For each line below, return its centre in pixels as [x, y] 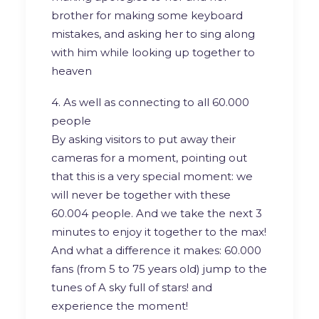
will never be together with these [141, 194]
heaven [72, 70]
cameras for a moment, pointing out [149, 157]
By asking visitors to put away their [143, 139]
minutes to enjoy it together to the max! [159, 231]
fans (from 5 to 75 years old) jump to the [159, 268]
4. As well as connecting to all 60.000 [150, 102]
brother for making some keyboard [147, 15]
